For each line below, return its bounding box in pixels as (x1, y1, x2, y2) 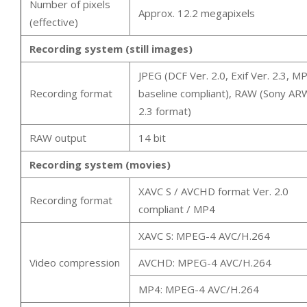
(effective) (29, 14, 78, 29)
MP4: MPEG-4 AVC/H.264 (138, 282, 259, 296)
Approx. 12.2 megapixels (138, 5, 255, 20)
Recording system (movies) (29, 157, 171, 171)
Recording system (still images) (29, 41, 193, 56)
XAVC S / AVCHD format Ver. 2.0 (138, 184, 288, 198)
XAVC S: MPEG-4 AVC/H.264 (138, 228, 270, 243)
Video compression (29, 255, 120, 269)
